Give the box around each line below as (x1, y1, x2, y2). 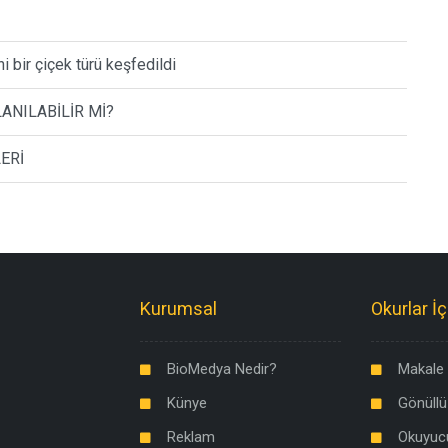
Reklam (166, 427, 215, 446)
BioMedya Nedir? (166, 359, 277, 378)
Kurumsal (139, 297, 217, 319)
